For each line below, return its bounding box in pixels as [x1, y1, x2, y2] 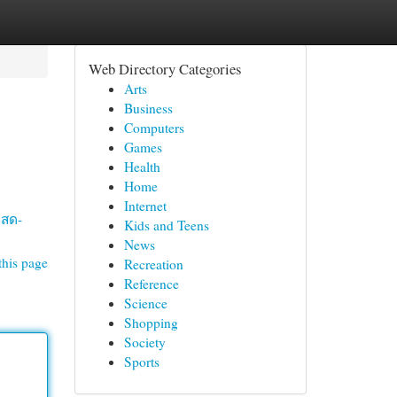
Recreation [123, 255, 183, 273]
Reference [123, 275, 179, 292]
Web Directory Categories [88, 58, 241, 79]
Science [123, 294, 167, 312]
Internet [123, 197, 167, 214]
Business [123, 99, 173, 117]
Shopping [123, 314, 178, 331]
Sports [123, 353, 160, 370]
